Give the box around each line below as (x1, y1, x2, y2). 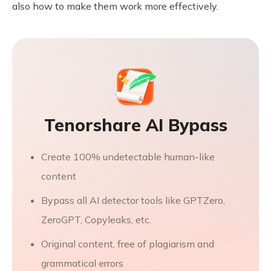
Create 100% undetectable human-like (41, 150, 215, 163)
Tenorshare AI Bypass (44, 114, 227, 135)
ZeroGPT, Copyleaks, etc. (41, 213, 151, 226)
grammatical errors (41, 256, 123, 269)
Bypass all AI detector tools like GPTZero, (41, 194, 225, 206)
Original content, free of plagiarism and (41, 237, 214, 250)
